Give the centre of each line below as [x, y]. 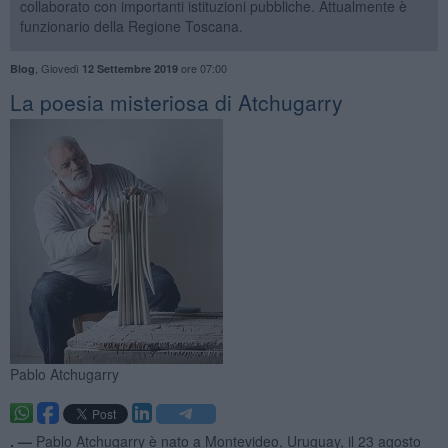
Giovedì [61, 67]
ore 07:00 [202, 67]
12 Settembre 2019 [129, 68]
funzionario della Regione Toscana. [131, 25]
